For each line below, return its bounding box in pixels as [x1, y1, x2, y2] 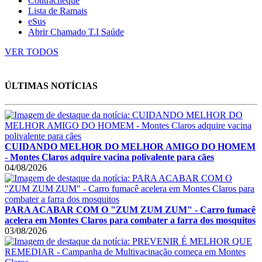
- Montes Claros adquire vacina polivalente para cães [5, 151, 214, 162]
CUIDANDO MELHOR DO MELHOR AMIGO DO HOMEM [5, 141, 256, 151]
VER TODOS [5, 47, 58, 57]
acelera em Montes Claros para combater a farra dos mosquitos [5, 215, 256, 225]
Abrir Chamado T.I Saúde [28, 27, 124, 37]
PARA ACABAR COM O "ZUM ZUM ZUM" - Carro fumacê [5, 204, 256, 215]
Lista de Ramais [28, 6, 87, 16]
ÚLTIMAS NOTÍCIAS [5, 81, 98, 91]
